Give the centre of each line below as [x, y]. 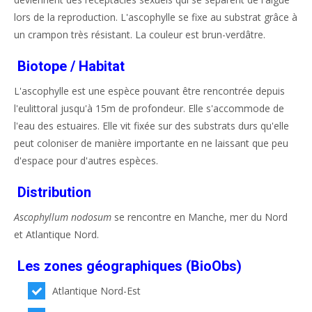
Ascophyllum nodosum [63, 217]
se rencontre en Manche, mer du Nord [200, 217]
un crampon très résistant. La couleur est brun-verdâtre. [140, 34]
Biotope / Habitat [71, 66]
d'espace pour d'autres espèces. [86, 161]
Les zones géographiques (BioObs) [130, 266]
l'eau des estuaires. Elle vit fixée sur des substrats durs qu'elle [151, 126]
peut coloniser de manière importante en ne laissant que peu [151, 143]
